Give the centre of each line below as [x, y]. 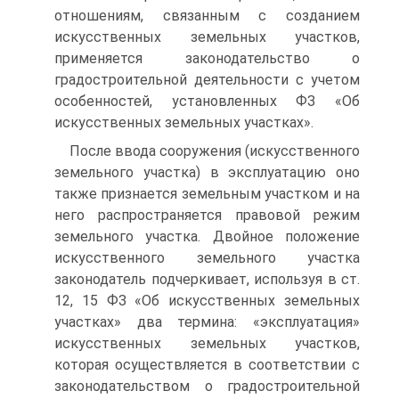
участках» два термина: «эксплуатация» [207, 322]
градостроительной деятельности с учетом [207, 80]
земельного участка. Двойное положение [207, 237]
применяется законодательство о [207, 59]
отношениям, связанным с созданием [207, 16]
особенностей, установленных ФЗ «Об [207, 102]
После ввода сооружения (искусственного [215, 151]
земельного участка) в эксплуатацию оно [207, 173]
